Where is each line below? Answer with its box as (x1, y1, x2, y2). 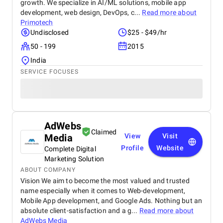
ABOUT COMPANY (20, 166, 76, 173)
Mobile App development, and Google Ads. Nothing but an (20, 197, 203, 205)
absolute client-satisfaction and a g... (20, 207, 139, 215)
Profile (121, 144, 144, 152)
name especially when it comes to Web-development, (20, 187, 186, 195)
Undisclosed (30, 28, 69, 36)
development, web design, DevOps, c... (20, 8, 142, 16)
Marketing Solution (44, 155, 105, 163)
